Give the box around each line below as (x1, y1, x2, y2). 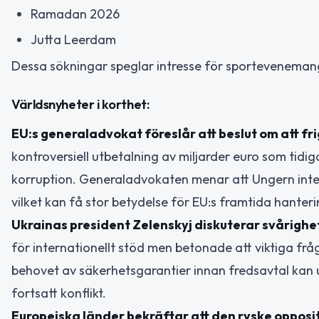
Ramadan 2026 (31, 5, 120, 22)
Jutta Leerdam (31, 31, 116, 48)
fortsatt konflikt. (11, 285, 106, 302)
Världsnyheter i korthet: (11, 96, 150, 113)
